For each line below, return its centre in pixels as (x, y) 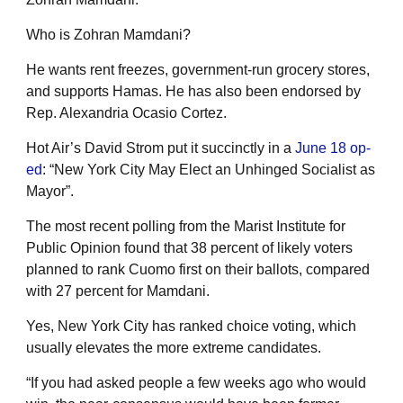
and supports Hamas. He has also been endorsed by (193, 92)
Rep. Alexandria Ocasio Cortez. (126, 113)
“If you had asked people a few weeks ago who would (196, 383)
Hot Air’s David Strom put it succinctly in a (161, 148)
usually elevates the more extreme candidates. (174, 348)
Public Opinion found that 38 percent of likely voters (189, 248)
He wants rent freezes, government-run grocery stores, (198, 70)
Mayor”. (50, 192)
